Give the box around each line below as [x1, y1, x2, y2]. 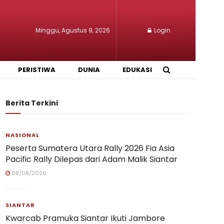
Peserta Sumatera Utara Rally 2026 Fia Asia [5, 142, 174, 154]
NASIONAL [5, 131, 39, 139]
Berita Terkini [5, 98, 58, 108]
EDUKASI [122, 65, 152, 74]
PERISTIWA [17, 65, 55, 74]
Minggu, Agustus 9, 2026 [35, 26, 110, 34]
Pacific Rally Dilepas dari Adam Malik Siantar [5, 153, 177, 165]
